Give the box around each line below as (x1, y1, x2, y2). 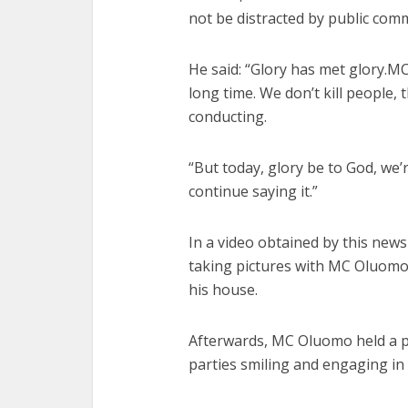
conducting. (189, 107, 267, 127)
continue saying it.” (189, 181, 318, 201)
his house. (189, 280, 258, 300)
